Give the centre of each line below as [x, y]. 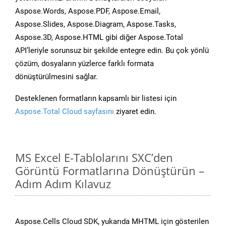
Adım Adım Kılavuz [63, 184]
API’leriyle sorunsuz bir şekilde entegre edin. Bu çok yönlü [112, 51]
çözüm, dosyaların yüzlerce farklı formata [84, 64]
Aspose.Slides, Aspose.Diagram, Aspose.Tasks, [96, 24]
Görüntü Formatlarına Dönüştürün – [110, 171]
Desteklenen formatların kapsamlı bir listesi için [96, 99]
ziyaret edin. [135, 112]
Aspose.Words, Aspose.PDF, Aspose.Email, [88, 11]
